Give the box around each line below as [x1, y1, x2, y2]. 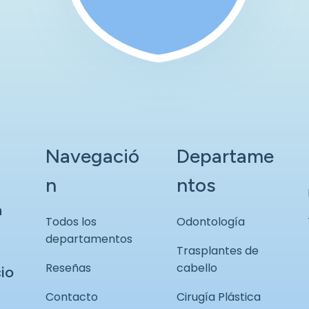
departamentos [46, 231, 132, 247]
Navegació [46, 144, 139, 168]
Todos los [46, 214, 97, 230]
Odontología [177, 214, 245, 230]
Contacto [46, 289, 98, 305]
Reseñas [46, 260, 91, 276]
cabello [177, 260, 217, 276]
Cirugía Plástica [177, 289, 261, 305]
